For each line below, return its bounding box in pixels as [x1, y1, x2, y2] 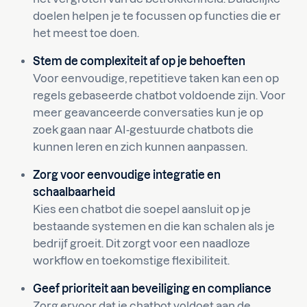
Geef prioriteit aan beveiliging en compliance [33, 282, 271, 295]
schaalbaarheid [33, 186, 115, 198]
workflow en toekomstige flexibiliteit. [33, 254, 230, 267]
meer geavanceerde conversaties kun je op [33, 106, 263, 119]
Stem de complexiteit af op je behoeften [33, 55, 245, 67]
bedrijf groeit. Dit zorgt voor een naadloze [33, 237, 250, 249]
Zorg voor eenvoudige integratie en [33, 169, 221, 181]
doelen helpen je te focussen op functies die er [33, 10, 281, 22]
